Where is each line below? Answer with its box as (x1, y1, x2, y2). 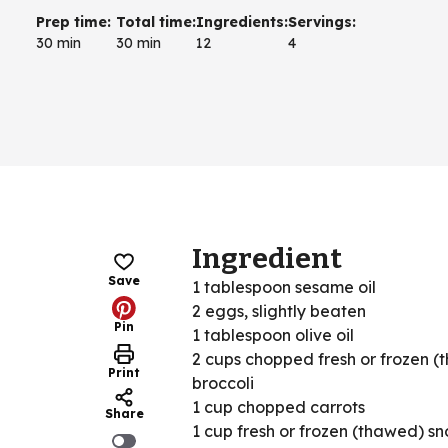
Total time (116, 12, 192, 31)
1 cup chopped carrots (192, 396, 365, 417)
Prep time (36, 12, 107, 31)
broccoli (192, 372, 254, 393)
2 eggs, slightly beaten (192, 300, 366, 321)
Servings (288, 12, 352, 31)
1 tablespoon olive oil (192, 324, 354, 345)
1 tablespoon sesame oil (192, 276, 376, 297)
